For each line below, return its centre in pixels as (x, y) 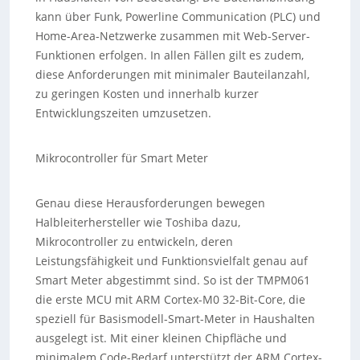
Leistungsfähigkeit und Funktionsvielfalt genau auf (171, 261)
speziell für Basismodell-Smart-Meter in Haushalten (175, 319)
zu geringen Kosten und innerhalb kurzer (147, 94)
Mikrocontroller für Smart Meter (121, 158)
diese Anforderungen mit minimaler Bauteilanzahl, (172, 74)
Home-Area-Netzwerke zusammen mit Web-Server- (172, 36)
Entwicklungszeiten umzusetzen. (123, 113)
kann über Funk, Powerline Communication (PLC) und (178, 16)
